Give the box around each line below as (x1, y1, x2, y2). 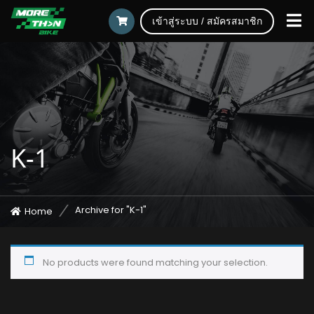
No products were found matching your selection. (42, 256, 268, 269)
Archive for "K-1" (75, 203, 146, 217)
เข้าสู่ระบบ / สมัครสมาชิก (152, 15, 262, 27)
